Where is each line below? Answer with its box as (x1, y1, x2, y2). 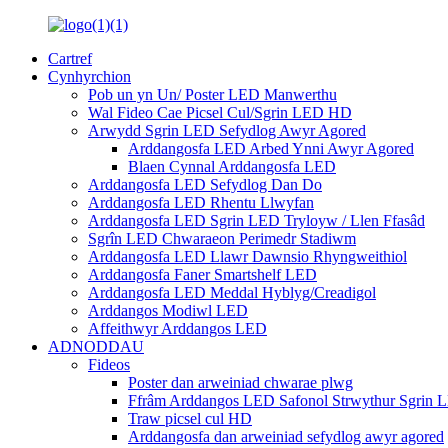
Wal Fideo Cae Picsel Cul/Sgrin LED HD (88, 104, 352, 121)
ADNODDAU (48, 338, 144, 355)
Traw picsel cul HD (128, 410, 252, 427)
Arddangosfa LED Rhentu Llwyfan (88, 194, 314, 211)
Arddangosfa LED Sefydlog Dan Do (88, 176, 322, 193)
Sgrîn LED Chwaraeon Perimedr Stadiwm (88, 230, 356, 247)
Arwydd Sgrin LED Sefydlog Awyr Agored (88, 122, 366, 139)
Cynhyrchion (48, 68, 131, 85)
